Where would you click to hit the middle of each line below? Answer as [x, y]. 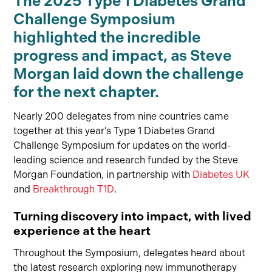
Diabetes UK [221, 175]
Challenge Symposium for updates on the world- [123, 146]
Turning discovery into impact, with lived [133, 216]
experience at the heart [82, 230]
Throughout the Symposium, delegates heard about [130, 253]
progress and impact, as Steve [123, 56]
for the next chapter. [87, 92]
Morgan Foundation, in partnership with [103, 175]
